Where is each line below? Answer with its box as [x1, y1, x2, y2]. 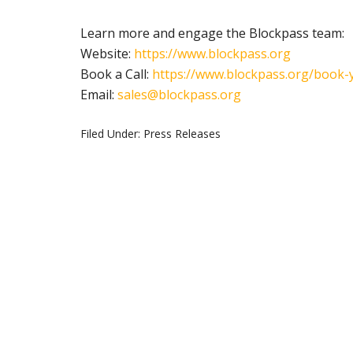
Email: [80, 85, 117, 103]
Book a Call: [80, 65, 152, 83]
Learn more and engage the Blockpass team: [80, 24, 344, 42]
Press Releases [143, 125, 221, 141]
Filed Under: [80, 125, 143, 141]
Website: [80, 44, 134, 62]
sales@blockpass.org [117, 85, 241, 103]
